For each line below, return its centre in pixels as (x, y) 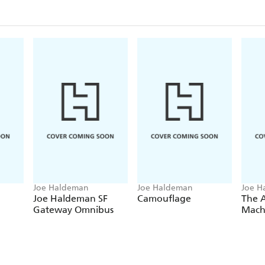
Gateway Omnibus (73, 210)
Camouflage (164, 199)
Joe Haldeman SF (70, 199)
